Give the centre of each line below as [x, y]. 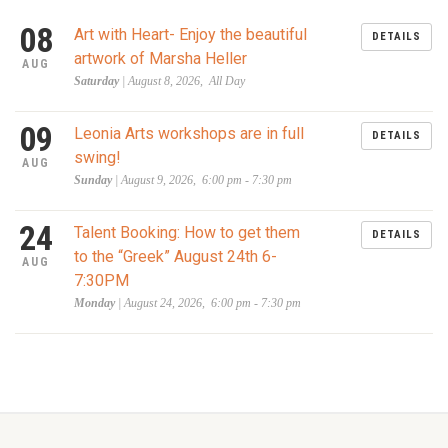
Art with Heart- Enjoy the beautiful [190, 34]
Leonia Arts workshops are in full [188, 133]
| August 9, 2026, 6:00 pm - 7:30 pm [201, 180]
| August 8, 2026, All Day [181, 81]
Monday [94, 303]
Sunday [92, 180]
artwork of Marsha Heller [160, 58]
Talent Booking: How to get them [186, 232]
